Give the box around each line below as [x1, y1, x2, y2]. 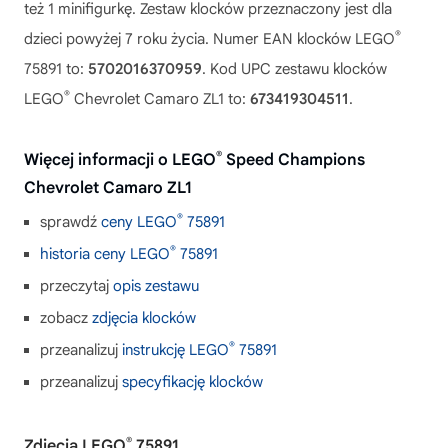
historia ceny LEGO [40, 245, 170, 263]
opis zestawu [113, 277, 199, 295]
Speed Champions [222, 150, 365, 170]
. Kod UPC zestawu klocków [202, 60, 387, 78]
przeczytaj [40, 277, 113, 295]
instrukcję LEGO [122, 341, 229, 359]
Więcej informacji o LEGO [24, 150, 216, 170]
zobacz [40, 309, 92, 327]
